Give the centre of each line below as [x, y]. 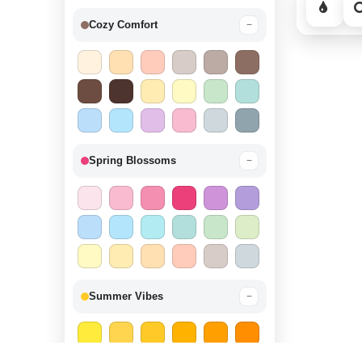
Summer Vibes [126, 297]
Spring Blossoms [133, 161]
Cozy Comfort [123, 25]
